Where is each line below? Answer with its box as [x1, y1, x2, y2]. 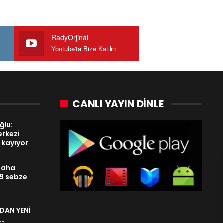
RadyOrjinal [51, 32, 88, 42]
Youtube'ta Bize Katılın [51, 43, 116, 53]
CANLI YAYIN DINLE [72, 96, 164, 111]
